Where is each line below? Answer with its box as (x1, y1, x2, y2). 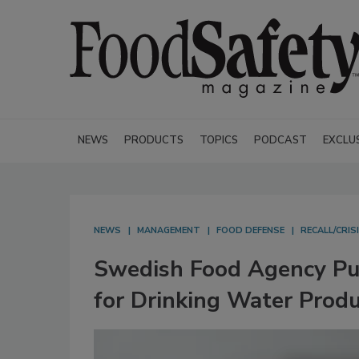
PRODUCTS (124, 133, 184, 147)
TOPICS (200, 133, 238, 147)
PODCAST (254, 133, 307, 147)
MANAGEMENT (137, 224, 200, 236)
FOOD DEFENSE (216, 224, 284, 236)
